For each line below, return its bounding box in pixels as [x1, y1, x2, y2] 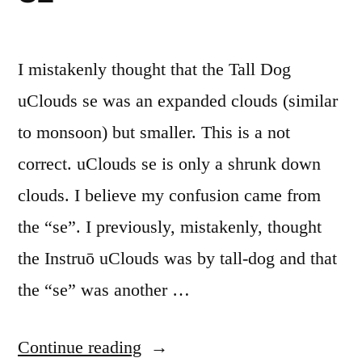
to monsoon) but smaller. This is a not [18, 122, 290, 142]
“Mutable [141, 336, 208, 356]
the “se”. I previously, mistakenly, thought [18, 217, 322, 237]
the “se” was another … [18, 280, 190, 300]
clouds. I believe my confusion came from [18, 185, 321, 205]
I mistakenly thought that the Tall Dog [18, 59, 291, 79]
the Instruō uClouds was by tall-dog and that [18, 248, 337, 268]
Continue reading [18, 337, 141, 357]
